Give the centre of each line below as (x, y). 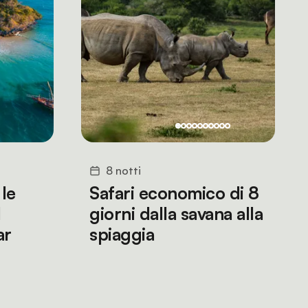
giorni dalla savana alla (176, 213)
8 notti (123, 170)
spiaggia (122, 234)
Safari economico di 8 (174, 193)
